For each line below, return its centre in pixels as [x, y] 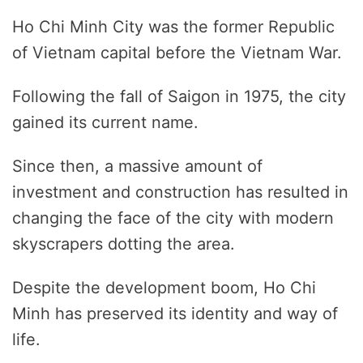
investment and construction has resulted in [180, 192]
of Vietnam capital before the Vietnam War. [177, 52]
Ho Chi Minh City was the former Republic [173, 26]
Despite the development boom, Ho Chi [164, 287]
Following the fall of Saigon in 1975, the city [179, 96]
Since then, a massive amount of [137, 166]
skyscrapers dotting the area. [124, 243]
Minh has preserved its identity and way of [175, 313]
